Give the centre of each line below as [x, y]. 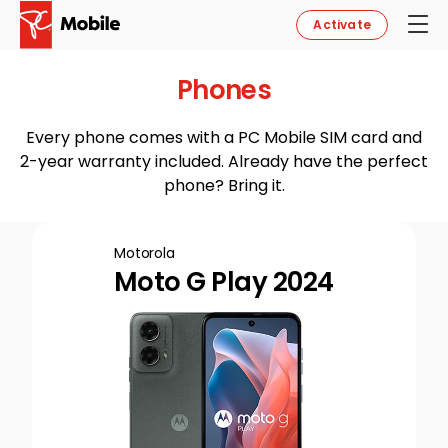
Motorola [144, 253]
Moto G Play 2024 [224, 282]
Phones [224, 90]
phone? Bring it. [224, 185]
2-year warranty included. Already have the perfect [224, 161]
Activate [342, 24]
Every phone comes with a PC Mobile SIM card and [224, 137]
